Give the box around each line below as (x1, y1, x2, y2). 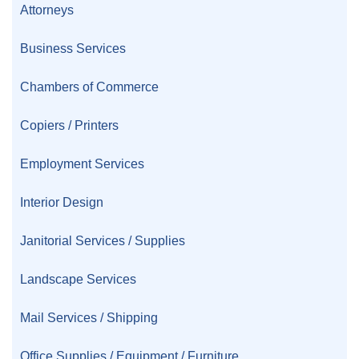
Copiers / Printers (20, 118, 119, 133)
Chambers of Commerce (20, 79, 159, 95)
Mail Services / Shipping (20, 310, 158, 325)
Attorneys (20, 2, 74, 18)
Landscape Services (20, 272, 136, 287)
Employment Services (20, 156, 144, 171)
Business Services (20, 41, 126, 56)
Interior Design (20, 195, 103, 210)
